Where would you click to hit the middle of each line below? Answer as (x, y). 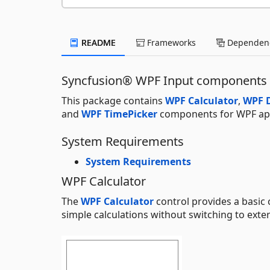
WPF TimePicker (119, 114)
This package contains (113, 100)
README (97, 42)
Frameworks (170, 42)
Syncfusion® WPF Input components (164, 80)
